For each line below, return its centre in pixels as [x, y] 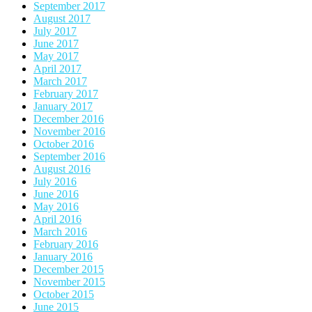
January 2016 [63, 256]
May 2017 [56, 56]
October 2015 [64, 294]
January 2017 [63, 106]
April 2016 [57, 219]
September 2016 [69, 156]
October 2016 [64, 143]
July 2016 [55, 181]
